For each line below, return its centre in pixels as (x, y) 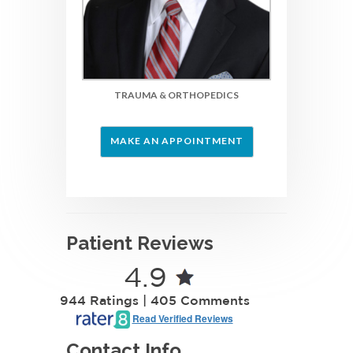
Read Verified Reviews (182, 318)
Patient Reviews (140, 243)
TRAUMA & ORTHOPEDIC (174, 95)
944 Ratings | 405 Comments (154, 301)
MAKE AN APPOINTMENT (176, 141)
